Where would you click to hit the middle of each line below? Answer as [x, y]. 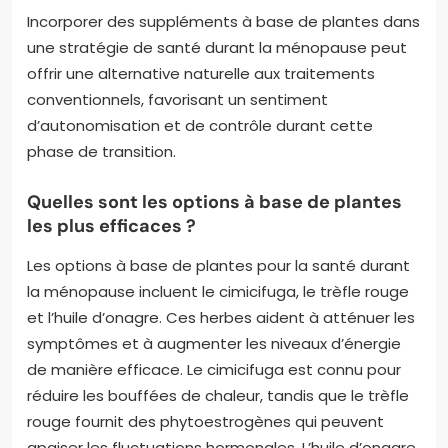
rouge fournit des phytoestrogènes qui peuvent [205, 421]
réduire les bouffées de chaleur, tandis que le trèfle [218, 395]
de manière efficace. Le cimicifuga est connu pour [214, 369]
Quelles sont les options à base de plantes [214, 201]
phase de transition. [101, 151]
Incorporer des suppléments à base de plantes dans [223, 21]
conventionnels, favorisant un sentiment [177, 99]
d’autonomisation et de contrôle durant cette [200, 125]
